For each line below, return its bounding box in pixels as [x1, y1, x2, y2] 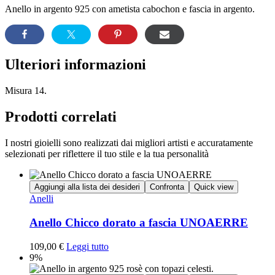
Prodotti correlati [5, 109, 117, 125]
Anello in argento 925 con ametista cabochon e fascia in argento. [5, 4, 255, 15]
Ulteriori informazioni [5, 56, 146, 73]
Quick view [194, 182, 233, 192]
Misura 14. [5, 85, 47, 96]
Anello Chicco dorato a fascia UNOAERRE [29, 215, 248, 229]
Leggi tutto [66, 241, 109, 252]
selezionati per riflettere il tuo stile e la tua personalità [5, 149, 209, 160]
